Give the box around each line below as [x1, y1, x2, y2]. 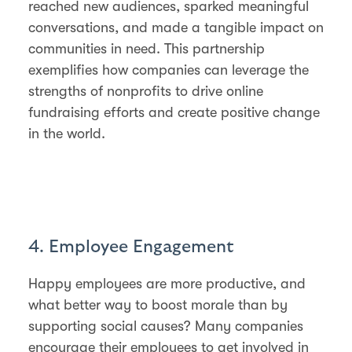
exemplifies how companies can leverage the [28, 61, 309, 78]
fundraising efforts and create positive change [28, 104, 320, 120]
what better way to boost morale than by [28, 296, 288, 313]
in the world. [28, 125, 105, 141]
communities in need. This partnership [28, 40, 265, 57]
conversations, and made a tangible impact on [28, 19, 324, 35]
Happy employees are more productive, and [28, 275, 306, 291]
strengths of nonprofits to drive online [28, 82, 263, 99]
